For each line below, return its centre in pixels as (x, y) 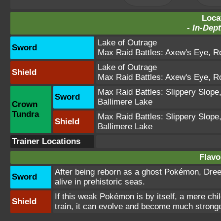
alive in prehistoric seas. (100, 182)
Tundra (25, 114)
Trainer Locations (46, 141)
